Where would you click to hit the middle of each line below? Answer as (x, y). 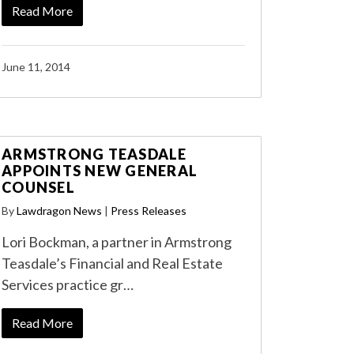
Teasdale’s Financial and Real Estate (112, 263)
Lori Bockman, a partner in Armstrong (117, 242)
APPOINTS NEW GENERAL (100, 171)
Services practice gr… (68, 284)
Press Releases (149, 211)
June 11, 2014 (36, 67)
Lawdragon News (59, 211)
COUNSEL (38, 187)
